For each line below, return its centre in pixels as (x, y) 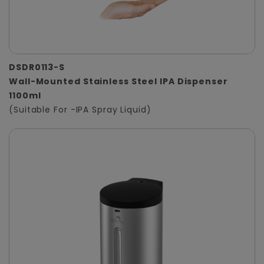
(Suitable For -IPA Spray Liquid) (80, 110)
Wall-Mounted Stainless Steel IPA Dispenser (118, 82)
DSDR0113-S (37, 67)
